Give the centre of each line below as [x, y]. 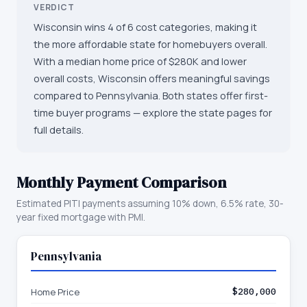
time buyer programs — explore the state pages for [153, 113]
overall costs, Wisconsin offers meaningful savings [152, 78]
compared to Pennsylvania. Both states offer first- [151, 96]
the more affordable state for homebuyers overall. [150, 44]
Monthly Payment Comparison [121, 182]
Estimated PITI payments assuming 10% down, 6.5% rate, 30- [150, 204]
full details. [59, 130]
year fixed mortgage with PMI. [81, 217]
